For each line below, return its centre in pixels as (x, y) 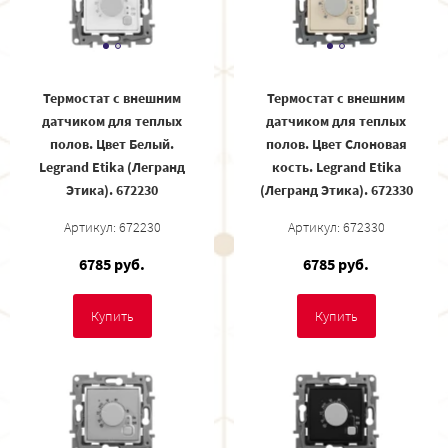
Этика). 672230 (112, 189)
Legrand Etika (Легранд (112, 166)
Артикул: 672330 (336, 226)
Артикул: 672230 (112, 226)
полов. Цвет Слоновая (336, 143)
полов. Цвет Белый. (112, 143)
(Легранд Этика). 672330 (336, 189)
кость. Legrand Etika (336, 166)
